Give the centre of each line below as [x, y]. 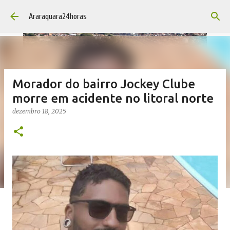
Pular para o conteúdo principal [115, 13]
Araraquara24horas [58, 16]
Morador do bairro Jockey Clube [104, 84]
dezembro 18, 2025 [39, 111]
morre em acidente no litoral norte [113, 98]
